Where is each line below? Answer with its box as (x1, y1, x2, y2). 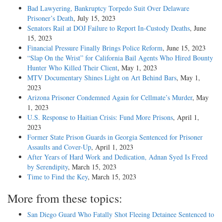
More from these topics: (7, 190, 122, 206)
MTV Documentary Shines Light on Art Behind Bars (27, 72, 176, 82)
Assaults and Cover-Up (27, 142, 91, 152)
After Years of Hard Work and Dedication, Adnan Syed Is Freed (27, 152, 208, 162)
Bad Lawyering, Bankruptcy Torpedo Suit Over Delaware (27, 3, 189, 13)
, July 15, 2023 (73, 13, 115, 23)
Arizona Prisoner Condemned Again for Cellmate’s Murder (27, 92, 192, 102)
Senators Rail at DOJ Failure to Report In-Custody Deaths (27, 23, 190, 33)
